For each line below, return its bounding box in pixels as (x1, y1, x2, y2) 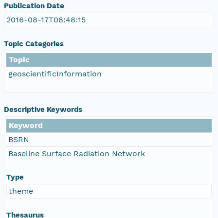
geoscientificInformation (8, 69, 102, 78)
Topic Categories (4, 39, 64, 48)
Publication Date (4, 1, 64, 10)
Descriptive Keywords (4, 105, 82, 114)
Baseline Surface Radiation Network (8, 148, 145, 158)
